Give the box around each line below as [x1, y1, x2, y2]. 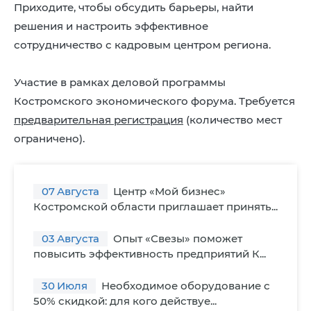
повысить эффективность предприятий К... [33, 247, 266, 260]
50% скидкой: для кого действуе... [33, 294, 217, 308]
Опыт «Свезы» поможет [110, 232, 242, 245]
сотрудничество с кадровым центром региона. [14, 38, 271, 51]
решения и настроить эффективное [14, 19, 208, 33]
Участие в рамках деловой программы [14, 76, 226, 89]
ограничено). [14, 132, 85, 145]
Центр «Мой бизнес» [110, 185, 226, 198]
